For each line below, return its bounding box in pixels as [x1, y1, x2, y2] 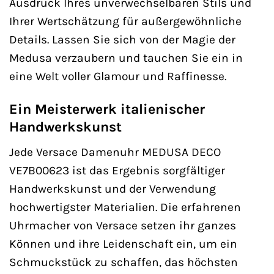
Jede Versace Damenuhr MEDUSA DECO [9, 144, 221, 159]
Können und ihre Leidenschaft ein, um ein [9, 236, 237, 251]
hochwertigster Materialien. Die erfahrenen [9, 199, 241, 214]
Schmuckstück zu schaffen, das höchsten [9, 254, 238, 269]
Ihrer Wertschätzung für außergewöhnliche [9, 13, 242, 28]
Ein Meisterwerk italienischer [9, 101, 205, 118]
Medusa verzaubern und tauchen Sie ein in [9, 50, 243, 65]
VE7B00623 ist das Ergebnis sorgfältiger [9, 163, 225, 177]
